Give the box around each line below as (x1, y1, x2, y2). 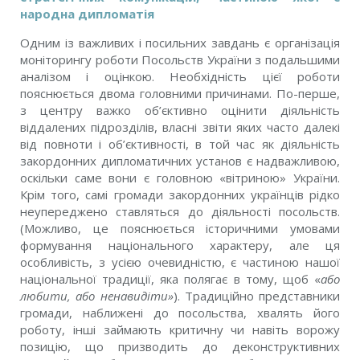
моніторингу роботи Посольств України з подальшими (20, 51, 340, 67)
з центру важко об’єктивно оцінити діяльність (20, 102, 340, 118)
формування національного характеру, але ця (20, 237, 340, 253)
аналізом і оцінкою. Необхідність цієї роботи (20, 68, 340, 84)
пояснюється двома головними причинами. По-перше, (20, 85, 340, 101)
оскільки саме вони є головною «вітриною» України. (20, 170, 340, 186)
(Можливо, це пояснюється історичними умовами (20, 220, 340, 236)
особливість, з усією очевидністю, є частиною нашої (20, 254, 340, 270)
